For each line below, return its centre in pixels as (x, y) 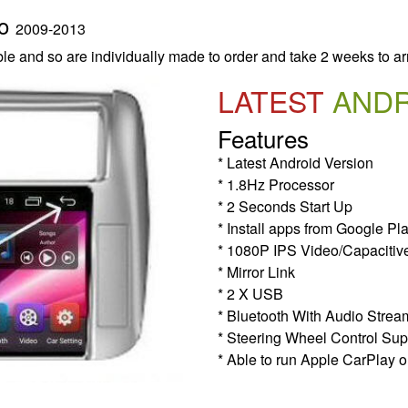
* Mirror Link (256, 271)
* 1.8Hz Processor (276, 184)
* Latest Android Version (296, 162)
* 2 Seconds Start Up (285, 206)
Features (263, 138)
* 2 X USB (250, 293)
